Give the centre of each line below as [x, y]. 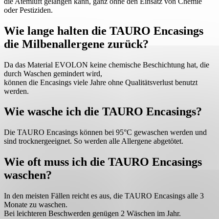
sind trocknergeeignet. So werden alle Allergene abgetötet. [94, 141]
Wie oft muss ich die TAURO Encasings [103, 162]
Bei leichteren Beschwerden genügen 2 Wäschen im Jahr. [92, 214]
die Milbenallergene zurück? [76, 44]
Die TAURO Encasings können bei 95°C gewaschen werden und [105, 132]
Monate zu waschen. [36, 205]
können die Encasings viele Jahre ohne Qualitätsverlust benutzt [101, 82]
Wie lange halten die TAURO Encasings [104, 31]
